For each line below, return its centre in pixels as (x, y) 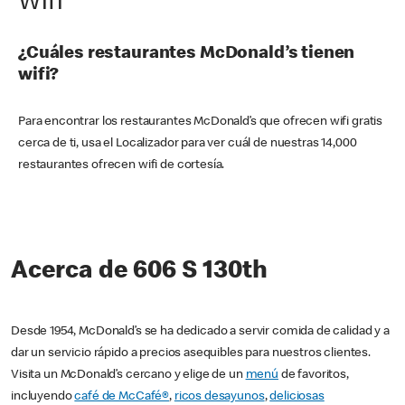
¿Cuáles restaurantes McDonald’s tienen (187, 55)
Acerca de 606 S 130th (139, 273)
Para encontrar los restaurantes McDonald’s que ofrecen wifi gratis (201, 122)
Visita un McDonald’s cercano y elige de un (128, 376)
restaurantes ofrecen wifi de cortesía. (122, 166)
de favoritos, (313, 376)
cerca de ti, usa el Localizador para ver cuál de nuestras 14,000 (188, 144)
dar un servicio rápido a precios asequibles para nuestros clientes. (191, 354)
